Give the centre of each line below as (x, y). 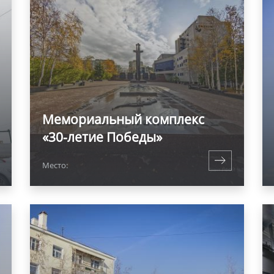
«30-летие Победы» (102, 137)
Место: (55, 165)
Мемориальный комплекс (123, 119)
